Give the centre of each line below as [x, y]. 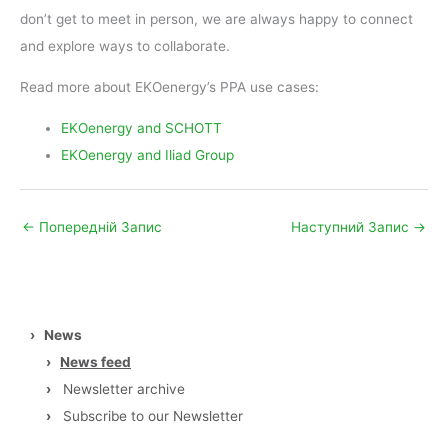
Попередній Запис [98, 226]
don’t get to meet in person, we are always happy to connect [216, 19]
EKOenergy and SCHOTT [142, 127]
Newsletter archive [124, 389]
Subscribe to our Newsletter [153, 416]
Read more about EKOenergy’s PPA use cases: [169, 87]
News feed [95, 362]
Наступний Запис [352, 226]
